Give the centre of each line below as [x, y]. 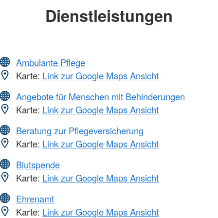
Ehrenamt [35, 199]
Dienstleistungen [109, 15]
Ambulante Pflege [51, 63]
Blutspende [38, 165]
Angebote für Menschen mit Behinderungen [100, 97]
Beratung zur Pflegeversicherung [80, 131]
